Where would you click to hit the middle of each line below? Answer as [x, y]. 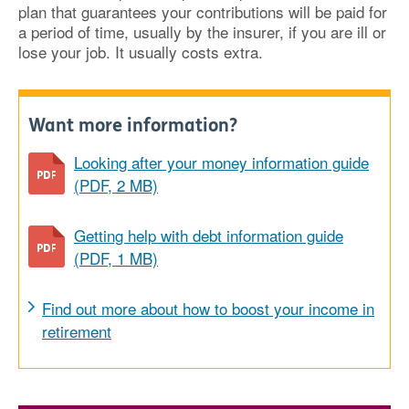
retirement [77, 331]
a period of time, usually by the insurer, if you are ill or [202, 31]
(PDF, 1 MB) [116, 258]
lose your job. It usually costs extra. [141, 52]
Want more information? [133, 126]
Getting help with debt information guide [209, 235]
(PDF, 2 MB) [116, 185]
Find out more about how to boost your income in [208, 308]
